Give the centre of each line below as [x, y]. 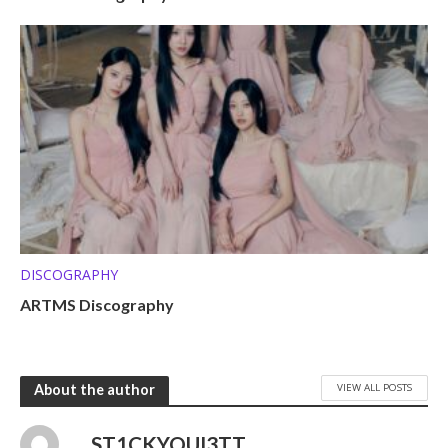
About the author [94, 390]
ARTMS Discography [97, 304]
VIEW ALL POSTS [374, 387]
